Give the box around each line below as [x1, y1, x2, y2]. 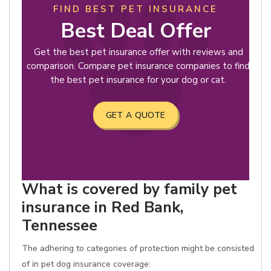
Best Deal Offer [60, 17, 211, 45]
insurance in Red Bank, [22, 197, 184, 218]
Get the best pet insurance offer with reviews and [33, 46, 243, 58]
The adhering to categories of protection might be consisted [22, 243, 254, 254]
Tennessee [22, 215, 97, 236]
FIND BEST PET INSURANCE [53, 3, 218, 15]
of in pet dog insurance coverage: [22, 258, 151, 270]
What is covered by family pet [22, 178, 237, 200]
